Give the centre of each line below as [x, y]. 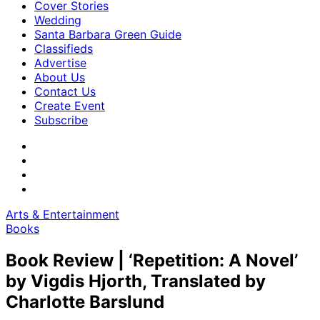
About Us [60, 77]
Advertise [60, 63]
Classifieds [64, 49]
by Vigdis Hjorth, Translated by [136, 281]
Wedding [58, 20]
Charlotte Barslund [85, 301]
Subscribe [61, 120]
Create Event [70, 106]
